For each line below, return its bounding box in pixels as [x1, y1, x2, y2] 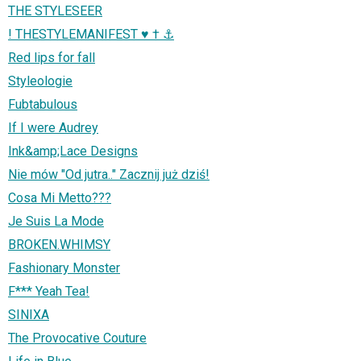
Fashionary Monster [8, 260, 120, 276]
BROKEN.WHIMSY [8, 237, 110, 253]
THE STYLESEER [8, 3, 102, 19]
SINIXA [8, 307, 49, 323]
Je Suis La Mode [8, 214, 104, 230]
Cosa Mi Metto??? [8, 190, 111, 206]
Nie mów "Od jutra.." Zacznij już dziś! [8, 167, 210, 183]
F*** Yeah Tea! [8, 284, 89, 300]
